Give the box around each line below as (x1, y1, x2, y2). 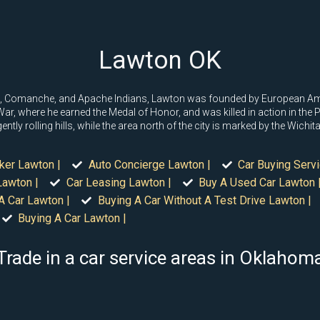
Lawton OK (99, 46, 221, 75)
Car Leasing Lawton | (66, 176, 171, 189)
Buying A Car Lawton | (18, 211, 126, 225)
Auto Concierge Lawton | (88, 158, 211, 171)
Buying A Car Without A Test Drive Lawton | (97, 194, 311, 207)
